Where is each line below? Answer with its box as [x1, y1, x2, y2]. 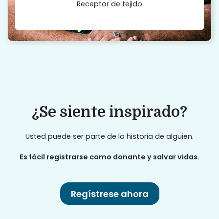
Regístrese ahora [70, 187, 149, 200]
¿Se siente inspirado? [32, 103, 187, 120]
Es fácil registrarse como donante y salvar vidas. [20, 152, 199, 162]
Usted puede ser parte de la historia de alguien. [25, 131, 194, 141]
